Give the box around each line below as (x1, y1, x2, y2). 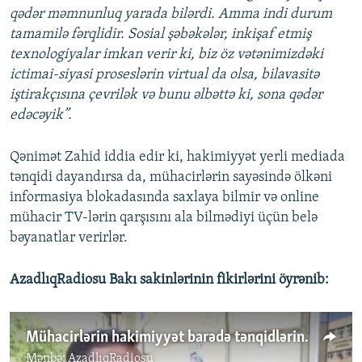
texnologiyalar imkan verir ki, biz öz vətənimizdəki (10, 47, 323, 63)
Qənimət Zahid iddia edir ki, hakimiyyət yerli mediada (10, 149, 345, 166)
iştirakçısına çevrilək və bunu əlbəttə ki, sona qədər (10, 87, 322, 103)
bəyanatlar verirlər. (10, 230, 128, 246)
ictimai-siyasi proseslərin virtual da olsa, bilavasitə (10, 67, 319, 83)
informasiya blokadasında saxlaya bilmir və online (10, 190, 319, 206)
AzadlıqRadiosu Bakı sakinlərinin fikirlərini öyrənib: (10, 272, 329, 288)
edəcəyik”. (10, 107, 72, 124)
